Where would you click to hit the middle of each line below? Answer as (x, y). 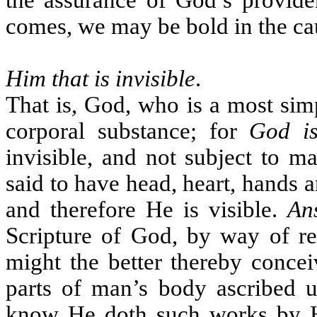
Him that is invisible (100, 79)
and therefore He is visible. (147, 209)
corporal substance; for (128, 131)
